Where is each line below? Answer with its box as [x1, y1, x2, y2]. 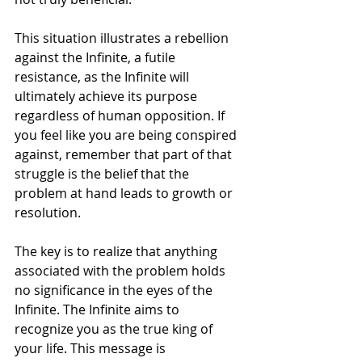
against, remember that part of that [15, 145, 235, 163]
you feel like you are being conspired [15, 125, 240, 144]
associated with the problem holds [15, 261, 229, 280]
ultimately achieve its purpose [15, 86, 200, 105]
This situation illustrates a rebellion [15, 28, 232, 47]
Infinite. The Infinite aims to [15, 300, 183, 318]
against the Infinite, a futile [15, 48, 179, 66]
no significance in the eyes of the [15, 280, 216, 299]
